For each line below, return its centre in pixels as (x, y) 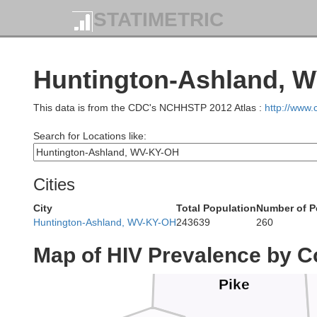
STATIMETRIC (158, 20)
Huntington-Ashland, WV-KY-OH (105, 222)
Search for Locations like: (90, 136)
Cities (54, 184)
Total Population (216, 208)
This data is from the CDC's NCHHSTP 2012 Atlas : (149, 108)
